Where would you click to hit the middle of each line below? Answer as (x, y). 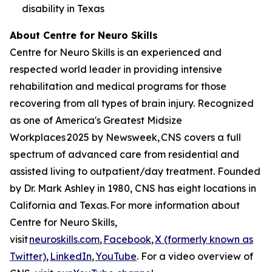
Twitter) (28, 256)
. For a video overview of (195, 256)
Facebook (127, 239)
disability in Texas (64, 8)
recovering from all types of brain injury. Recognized (132, 103)
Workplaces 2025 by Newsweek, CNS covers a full (125, 137)
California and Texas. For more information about (125, 205)
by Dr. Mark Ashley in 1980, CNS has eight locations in (133, 188)
